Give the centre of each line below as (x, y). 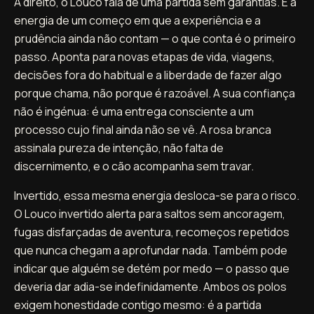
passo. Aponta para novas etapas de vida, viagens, (144, 56)
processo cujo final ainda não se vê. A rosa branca (143, 129)
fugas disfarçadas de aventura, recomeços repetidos (152, 232)
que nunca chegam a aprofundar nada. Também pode (151, 250)
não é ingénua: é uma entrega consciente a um (134, 111)
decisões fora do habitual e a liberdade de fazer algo (148, 75)
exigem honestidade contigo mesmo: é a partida (138, 305)
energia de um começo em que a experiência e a (137, 20)
